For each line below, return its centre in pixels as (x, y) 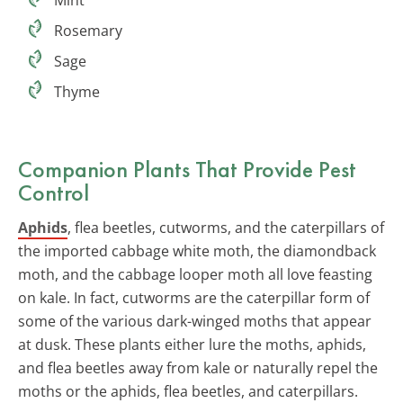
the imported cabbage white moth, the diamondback (197, 251)
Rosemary (88, 30)
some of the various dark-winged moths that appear (195, 321)
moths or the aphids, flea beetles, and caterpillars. (188, 391)
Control (54, 192)
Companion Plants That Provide (168, 169)
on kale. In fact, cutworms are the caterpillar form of (194, 297)
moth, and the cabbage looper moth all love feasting (195, 274)
